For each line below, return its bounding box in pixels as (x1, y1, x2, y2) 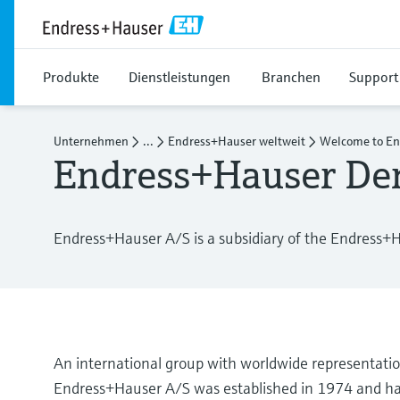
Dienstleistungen (129, 68, 230, 86)
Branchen (262, 68, 321, 86)
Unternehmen (54, 133, 129, 149)
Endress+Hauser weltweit (168, 133, 305, 149)
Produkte (43, 68, 99, 86)
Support (349, 68, 398, 86)
